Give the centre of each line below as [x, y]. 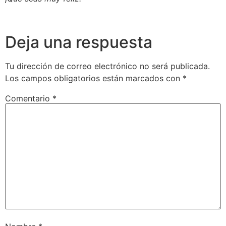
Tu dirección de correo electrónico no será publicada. [107, 66]
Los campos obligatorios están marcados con [94, 78]
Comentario [29, 98]
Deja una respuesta [79, 42]
